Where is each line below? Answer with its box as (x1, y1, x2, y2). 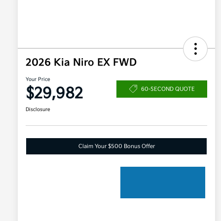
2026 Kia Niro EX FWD (26, 57, 137, 69)
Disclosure (26, 107, 50, 113)
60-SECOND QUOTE (141, 85, 195, 92)
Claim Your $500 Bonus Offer (78, 143, 155, 150)
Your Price (26, 76, 50, 83)
